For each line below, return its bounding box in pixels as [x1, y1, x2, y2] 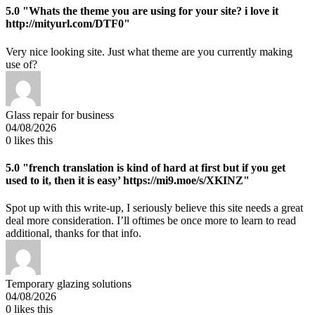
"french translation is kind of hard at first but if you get [20, 161, 285, 174]
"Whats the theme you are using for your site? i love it [20, 5, 278, 18]
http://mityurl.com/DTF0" [6, 18, 130, 30]
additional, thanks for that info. [6, 227, 141, 240]
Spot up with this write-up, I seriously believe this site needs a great [6, 202, 303, 214]
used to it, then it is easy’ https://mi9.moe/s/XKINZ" [6, 174, 250, 186]
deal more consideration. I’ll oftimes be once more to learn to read [6, 214, 296, 227]
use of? [6, 58, 37, 70]
